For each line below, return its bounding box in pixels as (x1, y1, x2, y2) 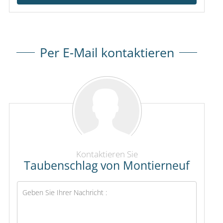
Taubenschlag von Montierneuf (24, 158, 190, 174)
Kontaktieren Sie (76, 148, 138, 160)
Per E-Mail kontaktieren (39, 44, 174, 61)
